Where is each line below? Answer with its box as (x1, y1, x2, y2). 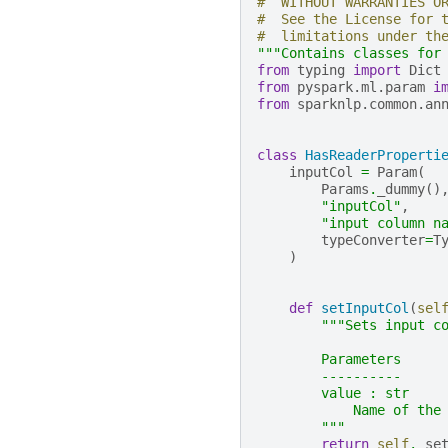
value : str (257, 385, 409, 402)
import (353, 62, 401, 79)
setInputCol (321, 300, 409, 317)
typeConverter (321, 232, 425, 249)
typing (297, 62, 345, 79)
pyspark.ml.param (297, 79, 425, 96)
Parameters (257, 351, 401, 368)
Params (321, 181, 369, 198)
